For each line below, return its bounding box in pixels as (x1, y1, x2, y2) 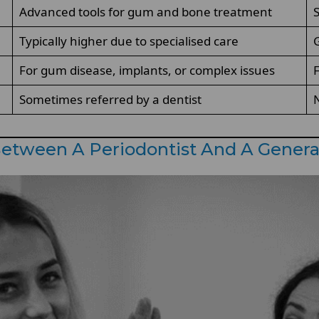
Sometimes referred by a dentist (19, 91, 202, 108)
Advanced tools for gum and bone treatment (19, 4, 272, 20)
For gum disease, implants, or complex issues (19, 62, 275, 78)
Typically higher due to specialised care (19, 33, 239, 49)
